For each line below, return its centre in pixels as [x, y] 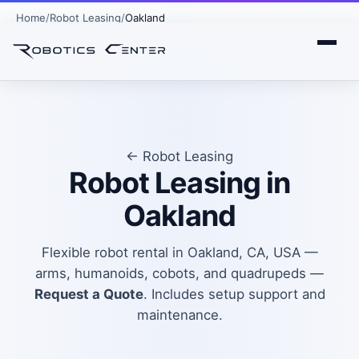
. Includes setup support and [234, 294]
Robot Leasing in [179, 183]
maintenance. [179, 315]
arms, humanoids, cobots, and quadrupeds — [179, 273]
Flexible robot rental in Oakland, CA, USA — [179, 252]
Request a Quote [89, 294]
